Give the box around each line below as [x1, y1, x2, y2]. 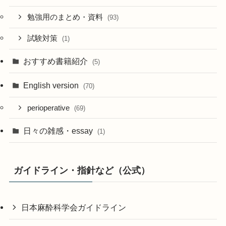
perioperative [27, 103, 72, 112]
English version [23, 80, 81, 90]
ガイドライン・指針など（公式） [13, 165, 150, 176]
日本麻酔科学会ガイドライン [21, 202, 127, 212]
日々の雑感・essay [23, 126, 95, 135]
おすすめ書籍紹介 [23, 56, 90, 66]
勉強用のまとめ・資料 [27, 13, 105, 21]
